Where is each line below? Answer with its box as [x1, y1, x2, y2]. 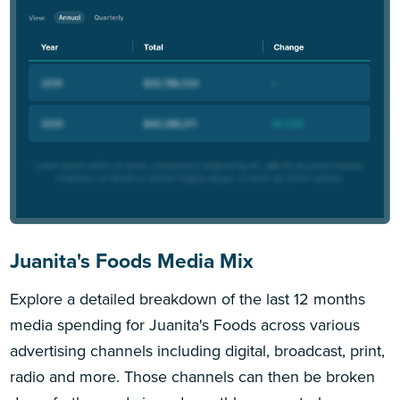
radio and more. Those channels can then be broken [10, 364, 376, 388]
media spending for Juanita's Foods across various [10, 312, 361, 337]
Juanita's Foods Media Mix [10, 246, 254, 277]
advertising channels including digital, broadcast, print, [10, 338, 386, 362]
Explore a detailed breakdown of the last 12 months [10, 287, 366, 311]
